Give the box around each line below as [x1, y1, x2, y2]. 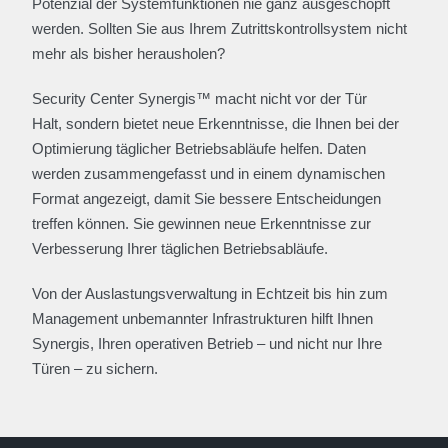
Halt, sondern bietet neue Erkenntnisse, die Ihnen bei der [32, 115, 399, 132]
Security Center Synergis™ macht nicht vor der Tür [32, 90, 367, 107]
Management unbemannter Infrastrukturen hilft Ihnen [32, 310, 373, 327]
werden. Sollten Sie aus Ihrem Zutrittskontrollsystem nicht [32, 20, 407, 37]
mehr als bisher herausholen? [32, 45, 225, 62]
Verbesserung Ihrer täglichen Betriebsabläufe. [32, 240, 328, 257]
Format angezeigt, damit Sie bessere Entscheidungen [32, 190, 381, 207]
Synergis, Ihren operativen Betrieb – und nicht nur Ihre [32, 335, 382, 352]
